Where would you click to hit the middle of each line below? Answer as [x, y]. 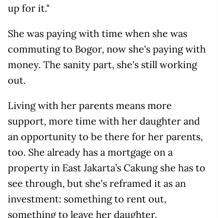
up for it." [29, 8]
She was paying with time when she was [98, 34]
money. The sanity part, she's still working [102, 65]
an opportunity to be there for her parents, [105, 137]
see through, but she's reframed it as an [97, 183]
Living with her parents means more [90, 106]
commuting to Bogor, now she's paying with [107, 49]
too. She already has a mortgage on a [90, 152]
